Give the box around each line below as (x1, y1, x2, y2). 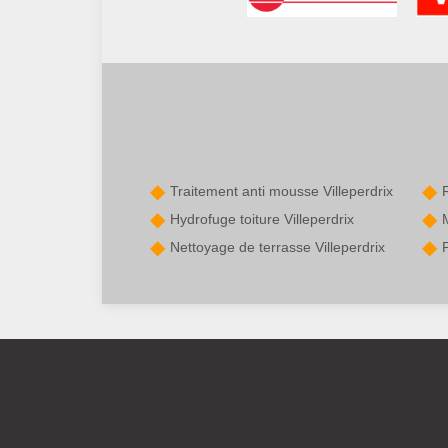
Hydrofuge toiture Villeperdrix (170, 211, 354, 228)
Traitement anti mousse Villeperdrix (170, 183, 393, 200)
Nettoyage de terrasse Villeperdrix (170, 239, 385, 256)
